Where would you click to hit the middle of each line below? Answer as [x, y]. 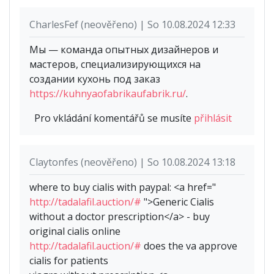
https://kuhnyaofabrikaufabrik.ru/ [108, 94]
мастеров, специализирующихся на [115, 65]
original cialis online [75, 231]
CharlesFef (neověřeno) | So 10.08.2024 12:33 [132, 25]
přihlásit [213, 118]
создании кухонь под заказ [95, 79]
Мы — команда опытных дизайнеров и [124, 50]
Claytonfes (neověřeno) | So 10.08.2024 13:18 [132, 162]
